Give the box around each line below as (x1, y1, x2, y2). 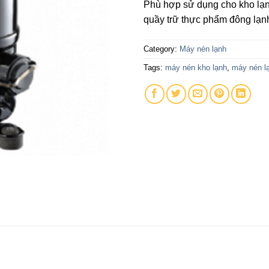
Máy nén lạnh (180, 44, 226, 53)
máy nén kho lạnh (165, 62, 227, 72)
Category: (144, 44, 180, 53)
